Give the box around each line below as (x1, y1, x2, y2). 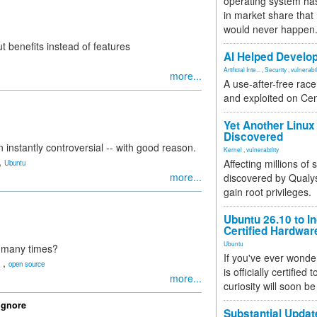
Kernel (224, 145, 242, 154)
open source (8, 259, 45, 269)
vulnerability (246, 145, 279, 154)
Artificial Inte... (224, 65, 260, 74)
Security (265, 65, 287, 74)
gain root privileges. (224, 185, 311, 199)
